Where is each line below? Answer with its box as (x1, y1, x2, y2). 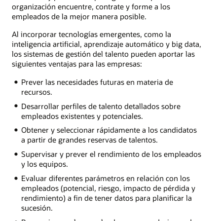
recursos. (21, 86, 52, 97)
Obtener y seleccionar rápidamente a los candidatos (21, 125, 197, 135)
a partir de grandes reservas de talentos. (21, 135, 158, 145)
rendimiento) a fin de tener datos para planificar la (21, 193, 192, 203)
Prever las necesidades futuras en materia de (21, 76, 173, 87)
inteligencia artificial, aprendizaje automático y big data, (12, 39, 201, 49)
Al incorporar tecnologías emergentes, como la (12, 29, 171, 39)
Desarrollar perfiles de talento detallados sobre (21, 101, 181, 111)
